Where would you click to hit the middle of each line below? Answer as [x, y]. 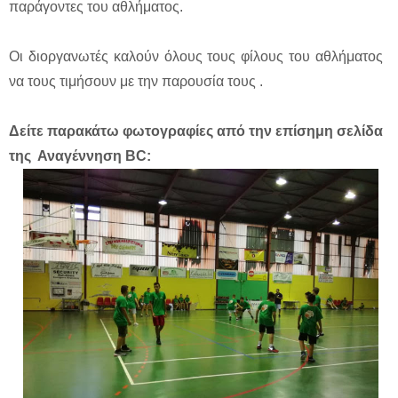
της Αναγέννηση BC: [80, 156]
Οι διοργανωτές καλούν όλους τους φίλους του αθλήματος [196, 57]
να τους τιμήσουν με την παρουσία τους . [136, 82]
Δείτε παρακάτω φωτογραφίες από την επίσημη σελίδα [196, 131]
